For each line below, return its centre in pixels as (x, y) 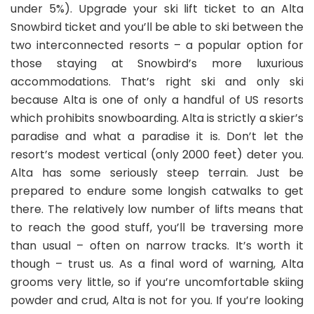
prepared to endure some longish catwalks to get (157, 191)
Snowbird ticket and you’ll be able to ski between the (157, 27)
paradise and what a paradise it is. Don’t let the (157, 136)
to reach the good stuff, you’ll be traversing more (157, 227)
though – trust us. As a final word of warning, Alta (157, 264)
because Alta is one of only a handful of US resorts (157, 100)
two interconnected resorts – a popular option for (157, 45)
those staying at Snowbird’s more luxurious (157, 63)
